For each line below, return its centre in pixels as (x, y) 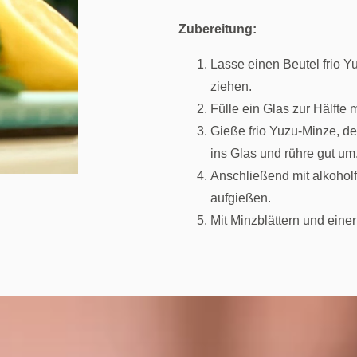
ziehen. (231, 86)
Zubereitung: (217, 29)
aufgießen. (240, 198)
